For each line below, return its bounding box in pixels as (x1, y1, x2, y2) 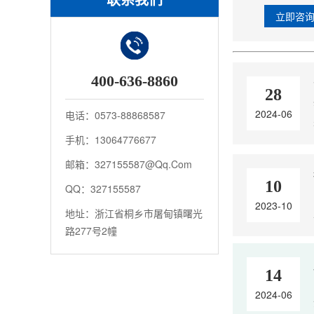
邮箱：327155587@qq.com (65, 157, 192, 171)
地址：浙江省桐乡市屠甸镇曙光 (65, 206, 203, 220)
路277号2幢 (65, 224, 117, 238)
